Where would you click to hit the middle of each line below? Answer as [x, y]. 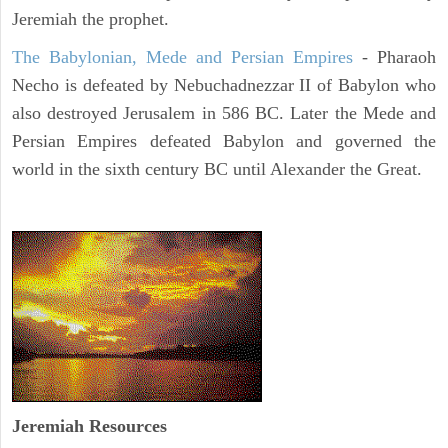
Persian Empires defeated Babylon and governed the [224, 141]
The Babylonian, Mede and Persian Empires [182, 57]
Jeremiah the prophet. [90, 19]
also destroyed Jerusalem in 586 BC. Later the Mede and [224, 113]
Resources [125, 425]
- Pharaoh [394, 57]
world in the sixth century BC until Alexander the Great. [217, 169]
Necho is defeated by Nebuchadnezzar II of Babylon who [224, 85]
